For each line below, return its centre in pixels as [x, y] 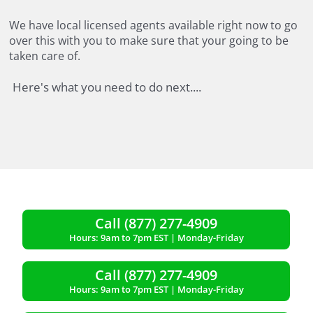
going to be [259, 41]
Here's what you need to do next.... [107, 87]
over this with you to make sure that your [119, 41]
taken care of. [45, 56]
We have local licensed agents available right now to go [154, 26]
